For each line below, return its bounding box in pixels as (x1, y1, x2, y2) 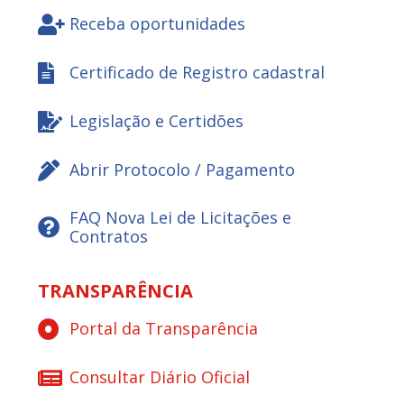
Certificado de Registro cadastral (69, 61, 326, 84)
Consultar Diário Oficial (69, 366, 251, 389)
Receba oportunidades (69, 13, 246, 35)
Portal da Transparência (69, 317, 259, 340)
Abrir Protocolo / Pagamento (69, 159, 296, 181)
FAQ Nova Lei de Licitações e (69, 206, 292, 228)
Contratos (69, 225, 149, 247)
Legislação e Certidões (69, 110, 244, 133)
